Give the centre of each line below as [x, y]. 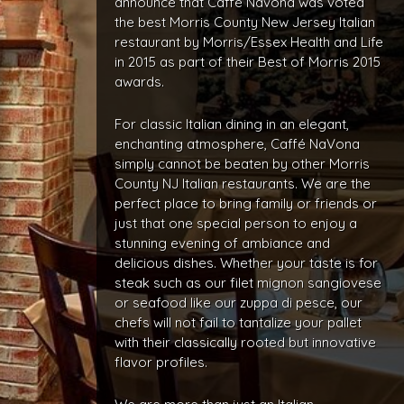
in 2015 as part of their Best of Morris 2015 [248, 62]
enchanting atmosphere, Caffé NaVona [238, 144]
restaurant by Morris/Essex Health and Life [249, 42]
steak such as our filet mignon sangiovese [248, 283]
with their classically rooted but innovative [246, 342]
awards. [140, 82]
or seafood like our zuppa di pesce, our [239, 303]
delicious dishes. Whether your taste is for [247, 263]
